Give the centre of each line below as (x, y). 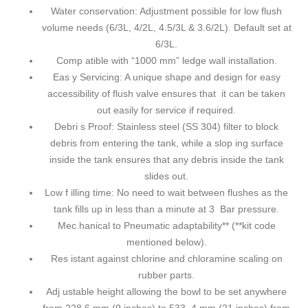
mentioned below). (166, 242)
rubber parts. (166, 275)
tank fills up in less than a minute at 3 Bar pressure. (166, 209)
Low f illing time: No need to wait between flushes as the (166, 193)
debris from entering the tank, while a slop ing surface (166, 143)
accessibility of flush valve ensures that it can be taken (166, 94)
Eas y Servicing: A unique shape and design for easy (166, 77)
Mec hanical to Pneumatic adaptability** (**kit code (166, 226)
